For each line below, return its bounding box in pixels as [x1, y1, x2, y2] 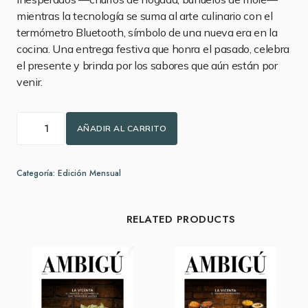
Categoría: [16, 167, 58, 179]
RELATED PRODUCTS [126, 212, 236, 227]
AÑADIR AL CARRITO [77, 123, 167, 133]
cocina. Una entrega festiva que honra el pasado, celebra [16, 42, 290, 56]
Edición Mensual [58, 167, 121, 179]
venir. [16, 75, 43, 89]
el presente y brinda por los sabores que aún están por [16, 58, 278, 72]
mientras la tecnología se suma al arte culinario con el [16, 9, 273, 23]
